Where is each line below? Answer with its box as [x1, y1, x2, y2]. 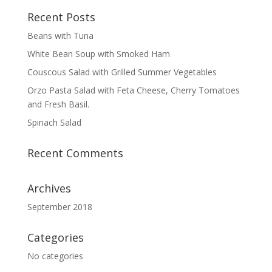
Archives [27, 181, 71, 195]
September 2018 [27, 201, 92, 212]
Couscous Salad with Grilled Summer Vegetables [27, 66, 217, 78]
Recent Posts [27, 10, 95, 24]
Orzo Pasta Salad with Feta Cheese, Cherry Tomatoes [27, 84, 240, 96]
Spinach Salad [27, 117, 81, 128]
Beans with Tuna [27, 30, 93, 41]
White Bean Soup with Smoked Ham [27, 48, 170, 59]
